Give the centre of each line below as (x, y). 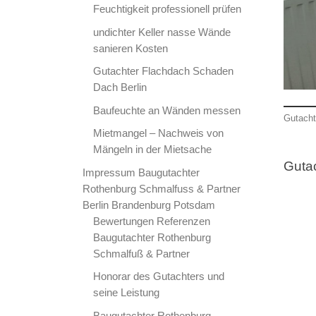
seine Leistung (127, 293)
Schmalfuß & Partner (142, 253)
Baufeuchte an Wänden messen (167, 110)
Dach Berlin (120, 87)
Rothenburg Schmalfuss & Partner (162, 188)
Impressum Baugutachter (141, 172)
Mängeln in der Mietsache (153, 150)
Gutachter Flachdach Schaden (164, 71)
